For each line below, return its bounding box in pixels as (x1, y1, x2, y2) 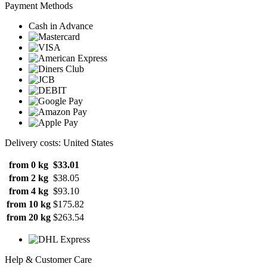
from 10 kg (7, 198, 51, 209)
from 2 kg (9, 172, 48, 183)
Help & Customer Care (5, 254, 92, 265)
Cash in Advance (29, 20, 93, 31)
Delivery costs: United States (5, 137, 113, 148)
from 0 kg (9, 159, 48, 170)
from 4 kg (9, 185, 48, 196)
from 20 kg (7, 212, 51, 222)
